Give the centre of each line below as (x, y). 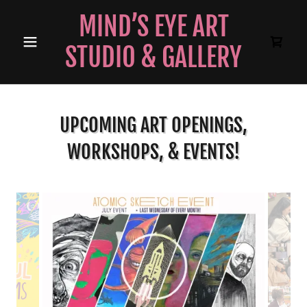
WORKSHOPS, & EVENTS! (153, 152)
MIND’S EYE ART (153, 26)
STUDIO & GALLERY (153, 57)
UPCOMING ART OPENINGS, (153, 125)
